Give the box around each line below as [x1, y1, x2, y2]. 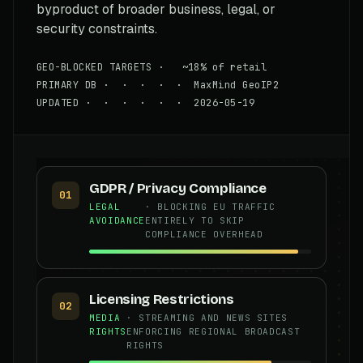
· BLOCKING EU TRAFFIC [144, 200, 275, 212]
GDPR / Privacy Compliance [89, 179, 267, 197]
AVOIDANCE [89, 214, 145, 226]
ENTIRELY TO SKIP [144, 214, 245, 226]
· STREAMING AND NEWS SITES [126, 311, 288, 323]
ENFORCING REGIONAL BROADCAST [126, 325, 301, 337]
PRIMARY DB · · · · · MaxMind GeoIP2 [36, 78, 280, 92]
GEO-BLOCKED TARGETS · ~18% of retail [36, 60, 267, 74]
